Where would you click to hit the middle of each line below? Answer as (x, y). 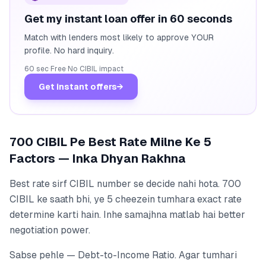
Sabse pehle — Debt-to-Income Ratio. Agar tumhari (123, 255)
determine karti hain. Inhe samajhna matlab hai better (127, 214)
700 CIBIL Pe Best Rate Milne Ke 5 (110, 142)
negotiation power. (50, 230)
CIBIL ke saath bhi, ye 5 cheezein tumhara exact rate (126, 199)
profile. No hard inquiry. (69, 50)
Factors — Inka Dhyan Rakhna (98, 158)
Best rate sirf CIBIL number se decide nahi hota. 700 (125, 183)
